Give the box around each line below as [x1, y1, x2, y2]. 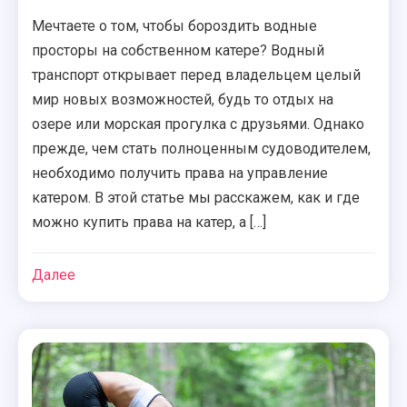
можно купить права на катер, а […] [32, 213, 267, 231]
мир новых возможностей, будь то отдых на [32, 91, 334, 108]
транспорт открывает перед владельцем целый [32, 66, 362, 84]
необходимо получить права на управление [32, 164, 329, 182]
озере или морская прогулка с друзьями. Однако [32, 115, 365, 133]
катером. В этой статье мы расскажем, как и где [32, 189, 361, 206]
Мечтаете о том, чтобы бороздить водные [32, 17, 318, 35]
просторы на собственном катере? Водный [32, 42, 325, 59]
